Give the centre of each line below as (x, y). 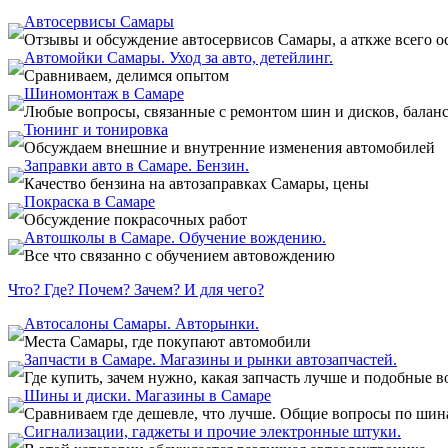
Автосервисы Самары (99, 21)
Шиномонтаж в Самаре (104, 93)
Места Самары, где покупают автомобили (167, 341)
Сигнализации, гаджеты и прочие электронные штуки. (212, 431)
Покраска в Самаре (89, 201)
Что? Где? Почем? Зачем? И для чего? (136, 289)
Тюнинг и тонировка (96, 129)
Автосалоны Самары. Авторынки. (141, 323)
